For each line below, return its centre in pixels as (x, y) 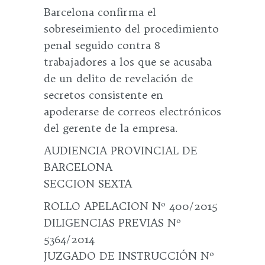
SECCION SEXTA (88, 184)
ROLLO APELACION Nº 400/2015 (130, 206)
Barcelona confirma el (100, 12)
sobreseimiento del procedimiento (131, 29)
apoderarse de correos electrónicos (132, 112)
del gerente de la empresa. (111, 128)
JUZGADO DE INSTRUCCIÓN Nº (129, 256)
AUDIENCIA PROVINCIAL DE (121, 151)
